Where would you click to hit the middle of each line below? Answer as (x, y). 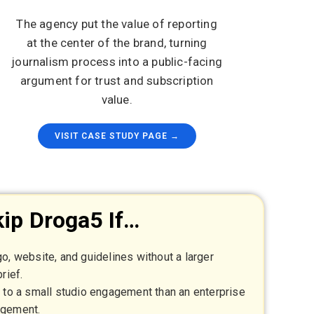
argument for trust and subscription (117, 81)
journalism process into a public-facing (117, 62)
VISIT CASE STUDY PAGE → (117, 136)
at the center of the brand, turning (117, 43)
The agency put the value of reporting (117, 24)
